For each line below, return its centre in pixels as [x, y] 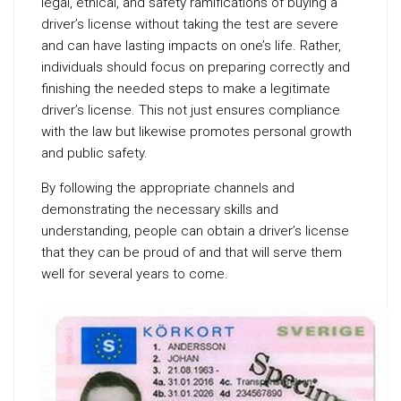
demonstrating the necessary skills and [160, 209]
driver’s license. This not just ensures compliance [191, 110]
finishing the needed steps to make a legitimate [186, 88]
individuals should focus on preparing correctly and [196, 67]
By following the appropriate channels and [168, 188]
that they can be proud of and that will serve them [192, 252]
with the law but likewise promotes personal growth [196, 131]
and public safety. [94, 153]
